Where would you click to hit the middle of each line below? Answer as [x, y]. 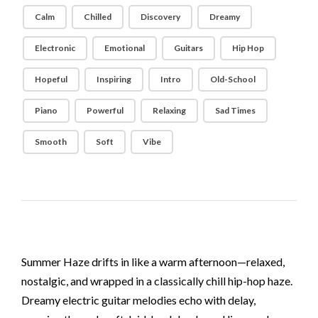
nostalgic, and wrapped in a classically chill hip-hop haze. [157, 280]
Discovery [161, 16]
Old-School [233, 79]
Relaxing [170, 110]
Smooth [51, 141]
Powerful [105, 110]
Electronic [55, 48]
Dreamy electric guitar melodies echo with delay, [138, 300]
